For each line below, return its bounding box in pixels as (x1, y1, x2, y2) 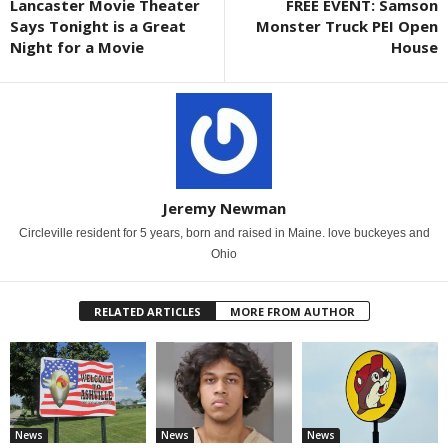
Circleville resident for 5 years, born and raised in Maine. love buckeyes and (18, 225, 430, 240)
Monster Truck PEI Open (256, 15, 438, 36)
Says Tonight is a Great (10, 15, 186, 36)
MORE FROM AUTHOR (229, 303, 355, 319)
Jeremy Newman (162, 197, 286, 218)
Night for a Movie (10, 36, 144, 57)
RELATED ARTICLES (93, 303, 201, 319)
